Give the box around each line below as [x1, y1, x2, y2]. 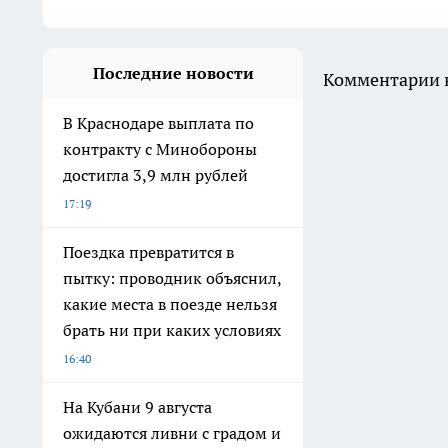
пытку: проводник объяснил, [63, 268, 282, 289]
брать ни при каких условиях [63, 320, 281, 341]
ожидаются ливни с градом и [63, 423, 281, 444]
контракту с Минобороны [63, 139, 257, 160]
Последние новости [92, 63, 254, 84]
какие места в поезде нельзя [63, 294, 277, 315]
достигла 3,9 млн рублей [63, 165, 248, 186]
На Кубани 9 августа [63, 397, 212, 418]
